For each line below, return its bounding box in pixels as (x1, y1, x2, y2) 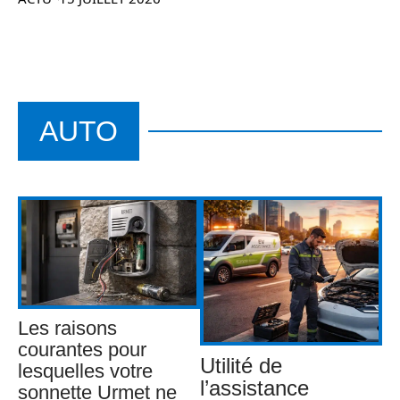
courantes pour (18, 338, 146, 362)
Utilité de (200, 353, 282, 378)
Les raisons (18, 317, 117, 340)
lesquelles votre (18, 360, 153, 383)
